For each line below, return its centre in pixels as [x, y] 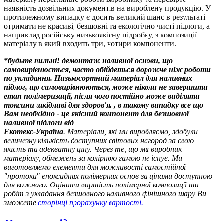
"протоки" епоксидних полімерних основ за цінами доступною [108, 176]
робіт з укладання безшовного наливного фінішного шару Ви [105, 193]
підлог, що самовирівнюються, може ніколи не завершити [106, 87]
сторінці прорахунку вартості [90, 202]
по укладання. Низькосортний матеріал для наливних [98, 78]
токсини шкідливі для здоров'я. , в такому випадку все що [104, 105]
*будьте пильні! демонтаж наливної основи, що [88, 60]
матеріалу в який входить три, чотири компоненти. [90, 43]
